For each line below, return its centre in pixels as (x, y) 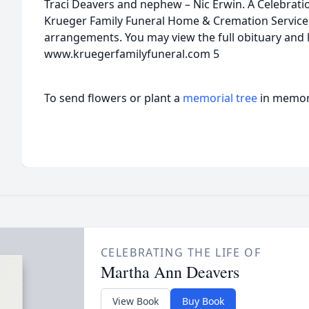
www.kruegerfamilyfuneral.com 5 (132, 54)
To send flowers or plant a (113, 98)
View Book (135, 301)
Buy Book (203, 301)
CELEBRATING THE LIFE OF (181, 252)
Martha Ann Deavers (170, 272)
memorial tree (220, 98)
